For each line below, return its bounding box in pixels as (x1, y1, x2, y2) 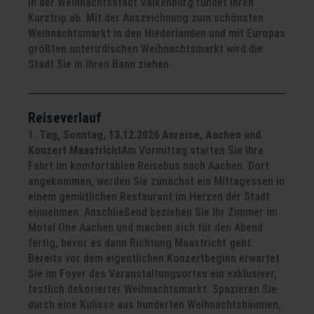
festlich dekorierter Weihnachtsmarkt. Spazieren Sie (28, 282, 277, 296)
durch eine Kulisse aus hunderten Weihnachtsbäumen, (28, 298, 281, 311)
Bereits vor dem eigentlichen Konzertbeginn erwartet (28, 252, 280, 265)
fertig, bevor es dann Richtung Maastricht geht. (28, 236, 254, 250)
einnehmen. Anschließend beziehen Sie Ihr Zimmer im (28, 205, 278, 219)
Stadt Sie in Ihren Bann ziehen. (28, 57, 172, 71)
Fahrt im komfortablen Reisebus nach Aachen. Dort (28, 159, 269, 172)
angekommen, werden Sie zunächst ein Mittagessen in (28, 175, 285, 188)
